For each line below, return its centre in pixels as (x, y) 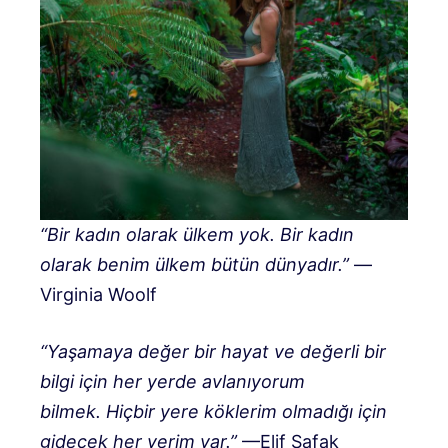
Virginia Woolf (98, 294)
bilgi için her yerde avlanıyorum (172, 381)
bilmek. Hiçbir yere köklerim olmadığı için (213, 411)
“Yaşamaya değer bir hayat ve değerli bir (213, 351)
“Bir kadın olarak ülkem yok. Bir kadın (197, 234)
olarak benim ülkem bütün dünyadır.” (194, 264)
